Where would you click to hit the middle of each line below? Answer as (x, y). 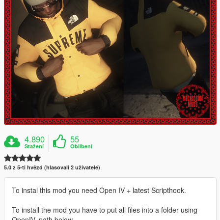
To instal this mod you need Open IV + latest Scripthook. (99, 190)
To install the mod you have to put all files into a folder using (105, 209)
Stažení (34, 146)
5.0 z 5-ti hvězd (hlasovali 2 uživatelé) (52, 167)
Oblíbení (82, 146)
